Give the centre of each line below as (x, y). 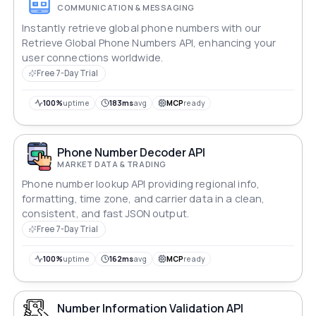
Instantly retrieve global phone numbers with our (142, 28)
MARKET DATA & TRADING (112, 164)
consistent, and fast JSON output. (105, 214)
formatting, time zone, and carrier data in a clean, (144, 199)
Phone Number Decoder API (132, 152)
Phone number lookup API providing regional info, (141, 184)
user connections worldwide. (93, 57)
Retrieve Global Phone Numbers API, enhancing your (149, 42)
